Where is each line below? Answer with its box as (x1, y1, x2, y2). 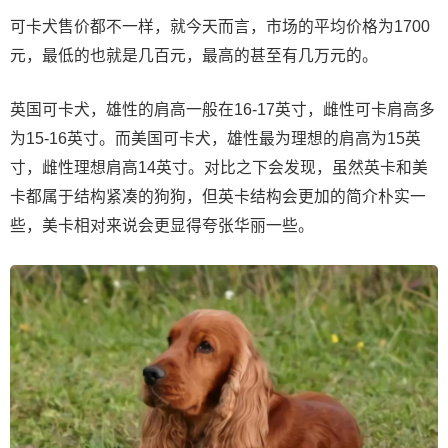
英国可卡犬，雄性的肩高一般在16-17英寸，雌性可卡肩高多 (10, 100, 435, 118)
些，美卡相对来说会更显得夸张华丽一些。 (10, 216, 314, 234)
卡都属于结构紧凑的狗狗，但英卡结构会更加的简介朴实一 (10, 187, 426, 205)
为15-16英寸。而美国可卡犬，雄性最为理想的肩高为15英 (10, 129, 421, 147)
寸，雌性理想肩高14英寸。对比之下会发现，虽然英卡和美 (10, 158, 428, 176)
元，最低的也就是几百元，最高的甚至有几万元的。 (10, 46, 378, 64)
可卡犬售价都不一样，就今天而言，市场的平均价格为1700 (10, 17, 430, 35)
